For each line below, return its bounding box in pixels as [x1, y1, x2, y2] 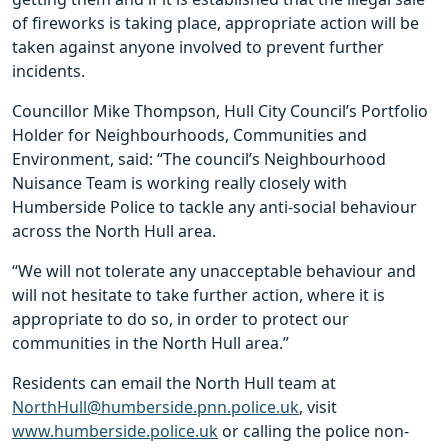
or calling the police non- [218, 420, 409, 443]
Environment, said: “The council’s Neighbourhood [12, 148, 386, 171]
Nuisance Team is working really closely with [12, 172, 347, 195]
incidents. [12, 60, 85, 83]
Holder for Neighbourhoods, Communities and [12, 124, 367, 147]
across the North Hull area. [12, 220, 216, 243]
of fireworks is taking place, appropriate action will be [12, 12, 419, 35]
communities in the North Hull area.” [12, 332, 289, 355]
